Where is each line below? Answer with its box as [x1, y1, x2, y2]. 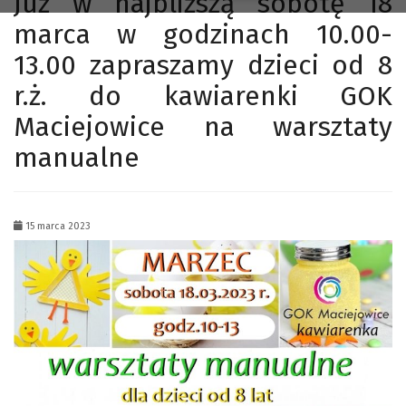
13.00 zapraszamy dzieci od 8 [14, 49, 392, 82]
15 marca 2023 [23, 220, 91, 233]
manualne [14, 141, 140, 175]
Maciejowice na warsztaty [14, 111, 392, 144]
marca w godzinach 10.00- [14, 18, 392, 52]
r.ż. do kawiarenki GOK [14, 80, 392, 113]
